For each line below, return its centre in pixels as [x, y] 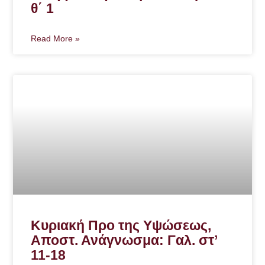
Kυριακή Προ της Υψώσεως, [121, 225]
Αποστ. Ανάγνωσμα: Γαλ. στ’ [124, 240]
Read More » [56, 39]
